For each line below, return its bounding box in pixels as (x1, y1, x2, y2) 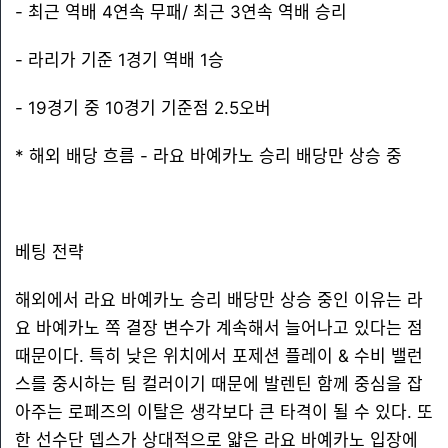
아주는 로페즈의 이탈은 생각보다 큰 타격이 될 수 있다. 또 (15, 402, 433, 422)
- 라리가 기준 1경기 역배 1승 (15, 50, 224, 70)
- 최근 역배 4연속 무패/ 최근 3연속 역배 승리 (15, 2, 347, 22)
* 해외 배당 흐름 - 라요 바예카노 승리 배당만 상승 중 (15, 146, 402, 166)
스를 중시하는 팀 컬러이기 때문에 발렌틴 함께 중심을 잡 (15, 374, 423, 394)
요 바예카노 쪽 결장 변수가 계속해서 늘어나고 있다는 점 (15, 318, 423, 338)
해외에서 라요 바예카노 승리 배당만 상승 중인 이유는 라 (15, 290, 423, 310)
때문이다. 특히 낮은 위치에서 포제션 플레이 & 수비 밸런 (15, 346, 423, 366)
